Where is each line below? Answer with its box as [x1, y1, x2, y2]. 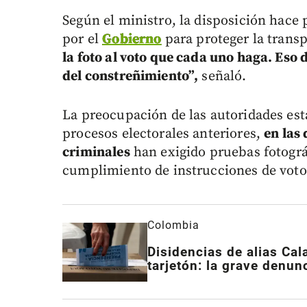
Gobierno [102, 31, 162, 49]
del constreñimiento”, [62, 68, 199, 86]
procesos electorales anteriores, [62, 125, 265, 143]
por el [62, 31, 103, 49]
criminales [62, 144, 130, 162]
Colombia [147, 219, 200, 232]
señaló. [198, 68, 247, 86]
